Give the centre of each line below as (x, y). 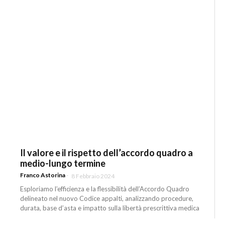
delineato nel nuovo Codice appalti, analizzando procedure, (107, 198)
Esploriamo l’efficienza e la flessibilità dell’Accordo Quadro (105, 189)
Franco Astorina (43, 175)
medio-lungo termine (63, 163)
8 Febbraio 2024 (93, 176)
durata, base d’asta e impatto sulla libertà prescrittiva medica (110, 208)
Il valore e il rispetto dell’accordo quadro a (107, 153)
